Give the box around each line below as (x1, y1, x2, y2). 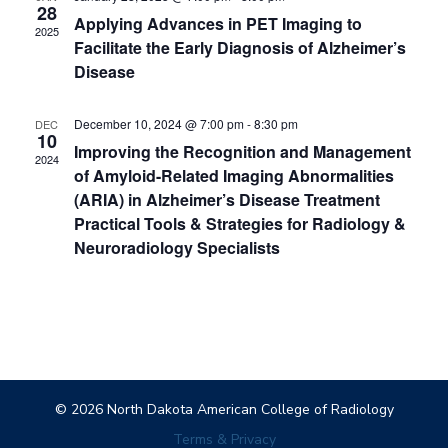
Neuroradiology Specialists (73, 236, 280, 260)
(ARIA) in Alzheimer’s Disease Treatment (73, 188, 380, 212)
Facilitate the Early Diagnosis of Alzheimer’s (73, 36, 406, 60)
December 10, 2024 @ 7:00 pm (73, 115, 244, 133)
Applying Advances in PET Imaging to (73, 12, 362, 36)
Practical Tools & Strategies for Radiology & (73, 212, 406, 236)
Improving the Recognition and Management (73, 140, 411, 164)
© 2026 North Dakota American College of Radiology (54, 400, 394, 420)
